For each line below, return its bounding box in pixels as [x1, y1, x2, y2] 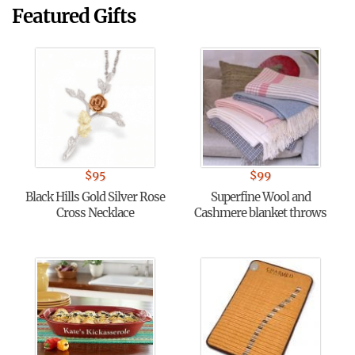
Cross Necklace [55, 205, 134, 220]
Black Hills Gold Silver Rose [25, 189, 165, 204]
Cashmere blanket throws [194, 205, 326, 220]
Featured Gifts [12, 4, 136, 29]
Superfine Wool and [210, 189, 311, 204]
